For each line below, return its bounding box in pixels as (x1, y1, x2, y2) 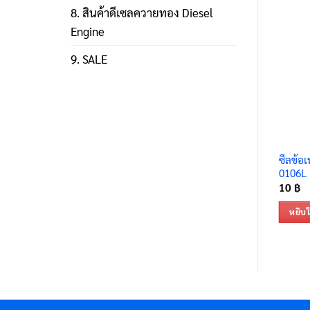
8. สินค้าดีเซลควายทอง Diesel (71, 5, 213, 21)
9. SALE (71, 51, 107, 67)
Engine (71, 24, 104, 39)
